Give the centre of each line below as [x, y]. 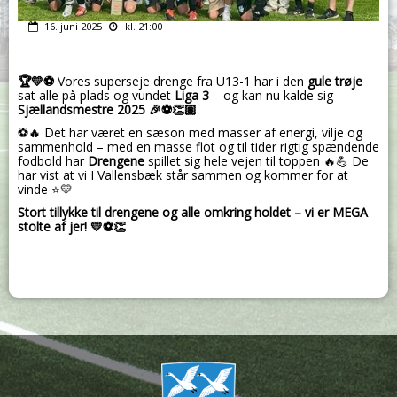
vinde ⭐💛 [47, 190]
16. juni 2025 [73, 27]
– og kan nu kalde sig [271, 96]
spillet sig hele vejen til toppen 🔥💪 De [257, 161]
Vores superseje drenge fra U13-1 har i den [183, 82]
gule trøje [335, 82]
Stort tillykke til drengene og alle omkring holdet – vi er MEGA [193, 213]
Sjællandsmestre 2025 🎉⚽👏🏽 [107, 110]
